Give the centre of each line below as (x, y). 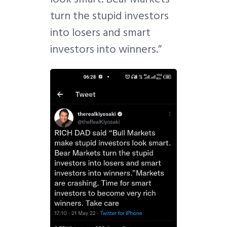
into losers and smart (100, 33)
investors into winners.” (106, 49)
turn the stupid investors (109, 16)
